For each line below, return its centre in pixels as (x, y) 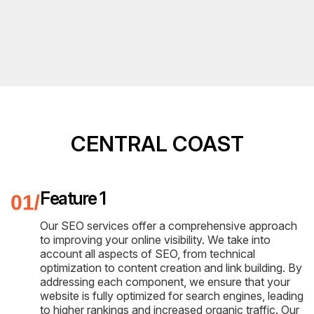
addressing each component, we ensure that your (165, 282)
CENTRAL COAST (157, 144)
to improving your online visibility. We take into (155, 240)
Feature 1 (73, 199)
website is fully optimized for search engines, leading (172, 296)
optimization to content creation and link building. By (171, 268)
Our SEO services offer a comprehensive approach (169, 226)
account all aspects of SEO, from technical (148, 254)
